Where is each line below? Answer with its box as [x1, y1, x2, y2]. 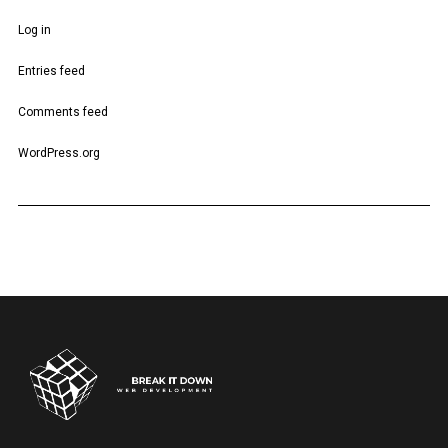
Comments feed [17, 105, 108, 119]
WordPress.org [17, 146, 100, 160]
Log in [17, 23, 51, 37]
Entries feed [17, 64, 85, 78]
